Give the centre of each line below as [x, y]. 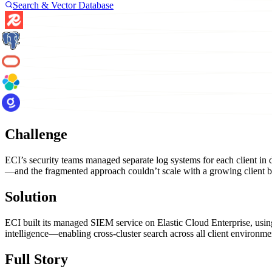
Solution [31, 196]
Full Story [36, 259]
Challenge [36, 134]
